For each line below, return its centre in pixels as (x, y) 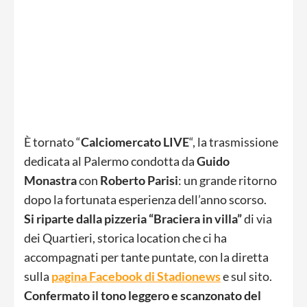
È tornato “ (52, 142)
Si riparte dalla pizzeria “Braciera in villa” (134, 218)
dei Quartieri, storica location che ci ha (125, 237)
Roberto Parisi (139, 180)
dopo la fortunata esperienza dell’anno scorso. (145, 199)
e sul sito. (246, 276)
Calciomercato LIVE (135, 142)
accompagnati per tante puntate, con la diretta (146, 257)
